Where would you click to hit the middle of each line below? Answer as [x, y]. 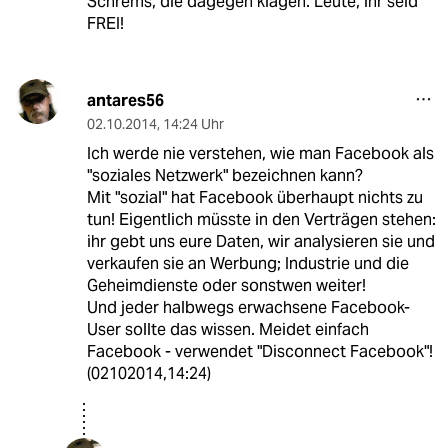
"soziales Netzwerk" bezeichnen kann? [224, 176]
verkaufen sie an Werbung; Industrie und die [247, 264]
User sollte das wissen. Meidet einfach [227, 330]
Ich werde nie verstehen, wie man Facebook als [260, 154]
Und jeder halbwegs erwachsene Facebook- [248, 308]
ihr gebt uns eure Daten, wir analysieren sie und [260, 242]
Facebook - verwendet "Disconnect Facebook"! [259, 352]
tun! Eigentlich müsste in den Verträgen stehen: [261, 220]
